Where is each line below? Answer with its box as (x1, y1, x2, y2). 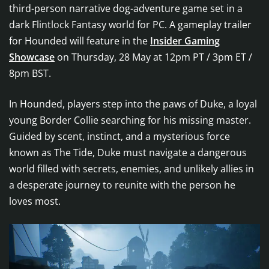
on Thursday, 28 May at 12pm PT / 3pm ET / (55, 50, 252, 64)
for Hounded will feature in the (9, 34, 150, 48)
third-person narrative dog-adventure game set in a (9, 2, 243, 16)
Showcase (9, 50, 55, 64)
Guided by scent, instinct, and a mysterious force (9, 130, 230, 144)
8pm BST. (9, 67, 51, 80)
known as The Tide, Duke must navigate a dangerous (9, 146, 247, 160)
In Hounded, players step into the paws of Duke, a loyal (9, 97, 257, 111)
